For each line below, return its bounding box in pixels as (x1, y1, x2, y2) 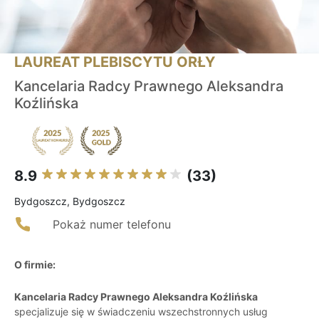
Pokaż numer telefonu (53, 217, 171, 232)
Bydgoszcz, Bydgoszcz (14, 195, 125, 208)
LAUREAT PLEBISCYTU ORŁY (14, 53, 215, 71)
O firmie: (14, 258, 56, 271)
